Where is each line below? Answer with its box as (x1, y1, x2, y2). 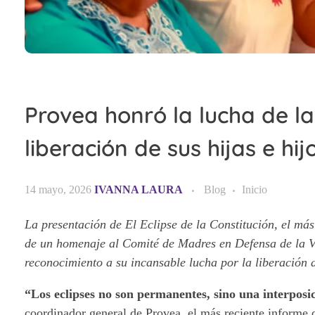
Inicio (242, 183, 267, 195)
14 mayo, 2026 (25, 183, 91, 195)
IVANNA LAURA (94, 183, 185, 195)
